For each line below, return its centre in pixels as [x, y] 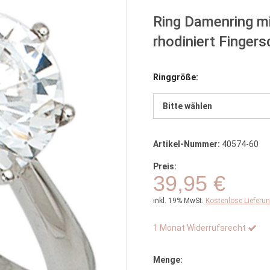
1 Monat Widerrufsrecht [199, 228]
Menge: [168, 260]
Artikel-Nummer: [187, 144]
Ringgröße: [176, 77]
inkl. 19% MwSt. [178, 201]
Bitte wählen [187, 106]
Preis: [165, 166]
